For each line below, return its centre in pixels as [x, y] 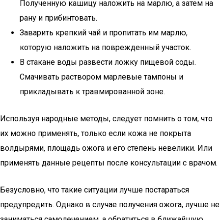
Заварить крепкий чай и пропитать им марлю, [104, 33]
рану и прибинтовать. [58, 18]
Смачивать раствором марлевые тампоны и [101, 77]
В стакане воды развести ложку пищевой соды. [108, 62]
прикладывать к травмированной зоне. [92, 92]
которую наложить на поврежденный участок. [105, 47]
